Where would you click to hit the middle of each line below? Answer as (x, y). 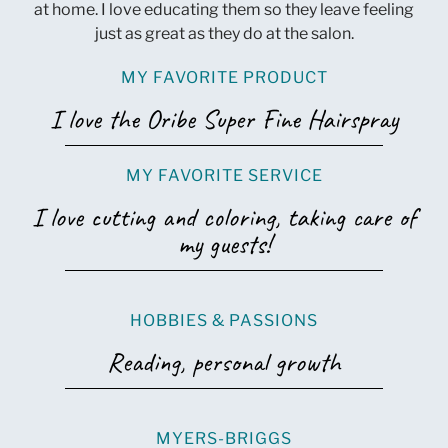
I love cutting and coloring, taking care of (224, 217)
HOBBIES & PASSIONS (224, 321)
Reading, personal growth (224, 362)
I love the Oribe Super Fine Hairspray (224, 119)
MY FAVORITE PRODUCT (224, 78)
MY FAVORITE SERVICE (224, 176)
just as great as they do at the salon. (224, 33)
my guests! (224, 244)
